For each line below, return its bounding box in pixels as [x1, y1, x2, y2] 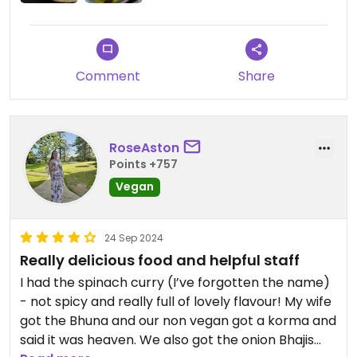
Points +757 [109, 155, 178, 172]
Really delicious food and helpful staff [20, 250, 300, 271]
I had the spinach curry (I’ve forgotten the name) [20, 273, 330, 292]
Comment [75, 67, 140, 86]
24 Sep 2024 [104, 231, 163, 245]
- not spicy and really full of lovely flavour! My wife [20, 292, 331, 312]
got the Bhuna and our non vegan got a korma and [20, 312, 336, 331]
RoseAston [109, 138, 179, 157]
